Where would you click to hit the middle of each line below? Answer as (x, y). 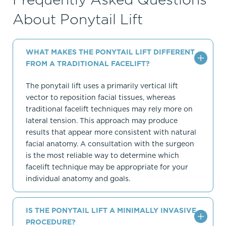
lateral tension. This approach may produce (102, 121)
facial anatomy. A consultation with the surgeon (110, 144)
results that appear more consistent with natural (111, 132)
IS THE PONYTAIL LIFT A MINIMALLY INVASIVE (111, 211)
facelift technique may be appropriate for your (107, 167)
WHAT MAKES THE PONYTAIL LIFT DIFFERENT (110, 52)
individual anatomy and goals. (78, 179)
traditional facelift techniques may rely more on (109, 109)
